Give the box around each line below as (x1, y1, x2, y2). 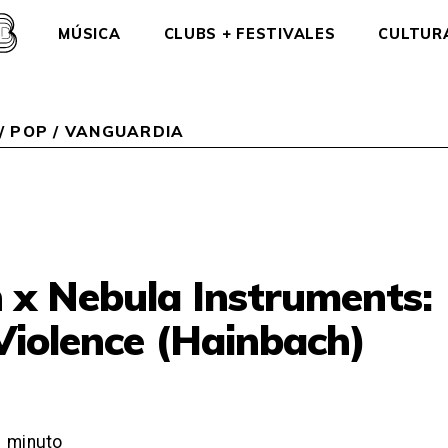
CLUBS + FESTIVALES (163, 24, 336, 43)
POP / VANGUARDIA (10, 122, 185, 142)
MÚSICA (58, 24, 121, 43)
